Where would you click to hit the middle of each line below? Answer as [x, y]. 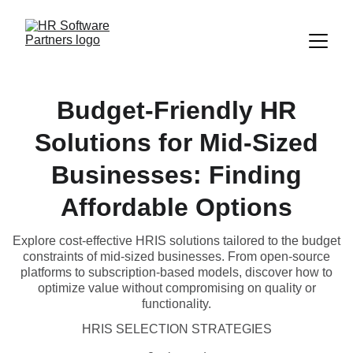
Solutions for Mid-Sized [176, 143]
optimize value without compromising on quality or [176, 288]
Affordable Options [176, 207]
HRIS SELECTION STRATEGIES [176, 329]
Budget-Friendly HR [176, 110]
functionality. [176, 304]
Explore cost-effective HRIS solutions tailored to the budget [176, 241]
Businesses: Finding [176, 175]
